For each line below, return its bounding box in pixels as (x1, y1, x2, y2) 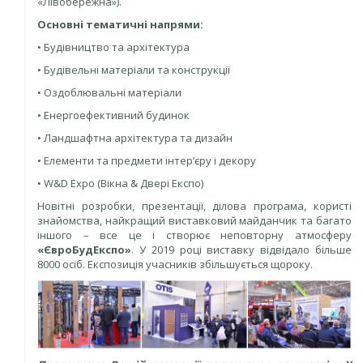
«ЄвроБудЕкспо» (37, 241, 131, 257)
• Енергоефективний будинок (37, 107, 190, 122)
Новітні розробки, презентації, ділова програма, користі (37, 198, 352, 213)
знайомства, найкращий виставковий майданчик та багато (37, 212, 352, 228)
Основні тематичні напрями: (37, 16, 203, 32)
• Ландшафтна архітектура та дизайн (37, 130, 233, 145)
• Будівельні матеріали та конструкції (37, 62, 230, 77)
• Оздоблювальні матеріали (37, 84, 181, 100)
